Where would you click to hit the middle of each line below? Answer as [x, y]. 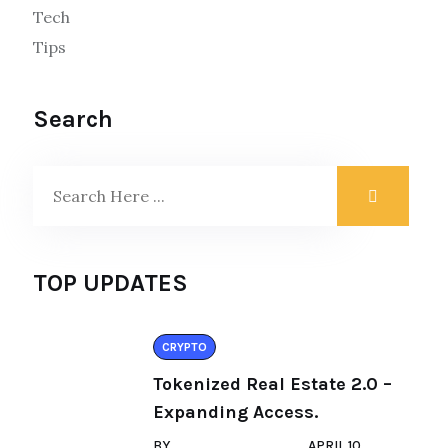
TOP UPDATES [110, 283]
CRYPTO [184, 347]
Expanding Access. [235, 412]
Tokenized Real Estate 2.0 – [272, 384]
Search [73, 119]
